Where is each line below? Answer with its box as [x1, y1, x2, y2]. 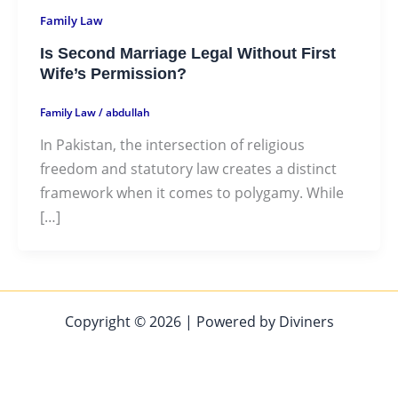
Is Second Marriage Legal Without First [39, 44, 336, 63]
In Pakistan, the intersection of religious [39, 134, 305, 155]
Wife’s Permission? [39, 64, 187, 84]
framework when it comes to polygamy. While [39, 182, 344, 203]
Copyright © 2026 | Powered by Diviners [64, 311, 334, 331]
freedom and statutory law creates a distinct [39, 158, 337, 179]
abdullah [105, 105, 150, 120]
